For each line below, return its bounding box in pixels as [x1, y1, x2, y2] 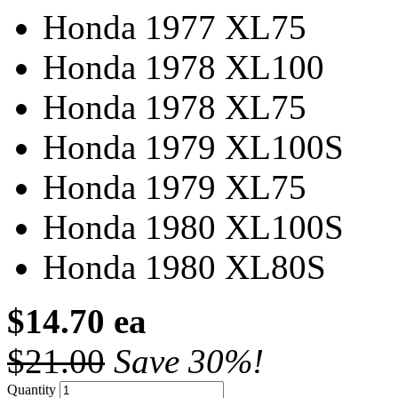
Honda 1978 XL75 [43, 87, 306, 126]
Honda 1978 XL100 [43, 47, 324, 86]
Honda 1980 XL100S [43, 207, 344, 246]
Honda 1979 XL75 [43, 167, 306, 206]
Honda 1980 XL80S [43, 247, 326, 286]
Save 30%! [114, 341, 264, 380]
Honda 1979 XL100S [43, 127, 344, 166]
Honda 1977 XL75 [43, 7, 306, 46]
